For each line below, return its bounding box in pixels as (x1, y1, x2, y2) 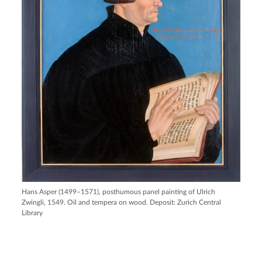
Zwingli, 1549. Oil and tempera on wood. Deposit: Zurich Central (22, 199, 222, 206)
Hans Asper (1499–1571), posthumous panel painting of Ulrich (22, 188, 216, 196)
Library (22, 209, 43, 217)
